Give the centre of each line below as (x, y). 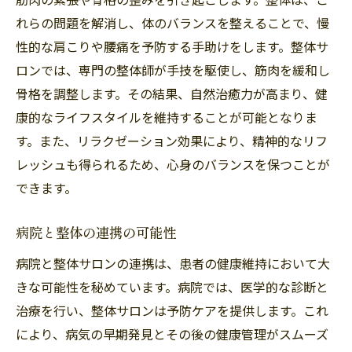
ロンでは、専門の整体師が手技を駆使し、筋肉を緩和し (173, 70)
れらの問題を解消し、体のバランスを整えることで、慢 (172, 22)
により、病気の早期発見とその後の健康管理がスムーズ (172, 334)
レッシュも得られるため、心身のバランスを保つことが (173, 164)
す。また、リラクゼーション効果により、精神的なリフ (172, 140)
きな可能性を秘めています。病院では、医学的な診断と (172, 286)
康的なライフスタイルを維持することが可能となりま (167, 117)
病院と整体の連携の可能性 (96, 233)
